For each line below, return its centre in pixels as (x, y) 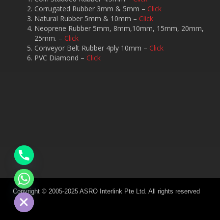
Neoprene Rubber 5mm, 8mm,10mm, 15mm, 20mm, (119, 28)
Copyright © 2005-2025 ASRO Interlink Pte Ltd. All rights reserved (106, 191)
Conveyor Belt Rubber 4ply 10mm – (92, 48)
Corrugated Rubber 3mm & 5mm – (91, 8)
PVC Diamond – (60, 57)
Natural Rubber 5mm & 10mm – (87, 18)
